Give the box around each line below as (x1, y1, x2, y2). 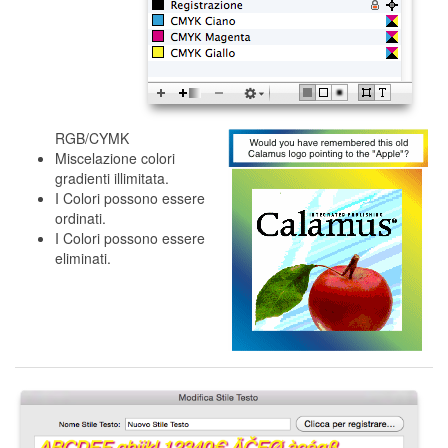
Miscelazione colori (55, 148, 175, 168)
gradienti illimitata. (55, 168, 169, 188)
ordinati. (55, 208, 106, 228)
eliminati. (55, 248, 111, 268)
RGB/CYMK (55, 128, 129, 148)
